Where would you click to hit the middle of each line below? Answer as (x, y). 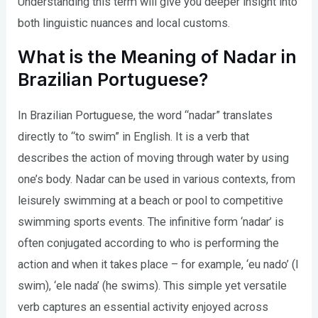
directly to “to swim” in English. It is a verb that (134, 137)
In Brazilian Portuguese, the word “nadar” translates (146, 116)
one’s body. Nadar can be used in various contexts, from (157, 180)
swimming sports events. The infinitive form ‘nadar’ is (151, 222)
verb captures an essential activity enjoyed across (143, 307)
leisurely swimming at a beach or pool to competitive (151, 201)
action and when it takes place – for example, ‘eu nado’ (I (159, 265)
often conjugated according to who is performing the (149, 243)
